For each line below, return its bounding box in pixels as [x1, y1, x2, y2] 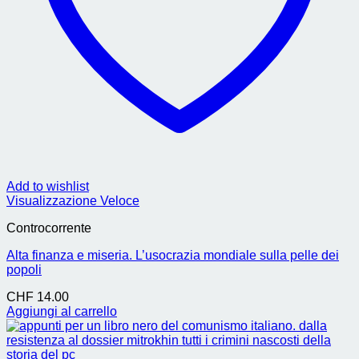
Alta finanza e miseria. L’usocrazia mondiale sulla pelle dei [6, 248, 339, 262]
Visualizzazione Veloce [6, 194, 139, 208]
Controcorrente [6, 221, 91, 235]
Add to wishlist [6, 179, 89, 193]
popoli [6, 263, 42, 276]
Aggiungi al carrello [6, 305, 117, 318]
